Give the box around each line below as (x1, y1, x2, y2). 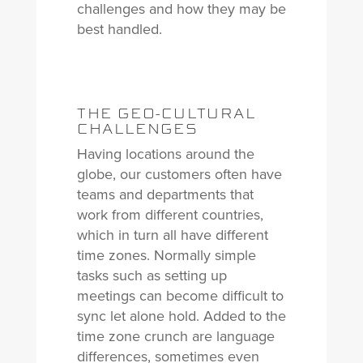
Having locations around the (76, 143, 254, 164)
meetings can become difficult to (76, 285, 284, 306)
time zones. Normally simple (76, 245, 256, 266)
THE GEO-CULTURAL (76, 103, 256, 122)
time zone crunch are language (76, 326, 275, 347)
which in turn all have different (76, 224, 268, 246)
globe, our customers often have (76, 164, 282, 185)
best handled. (76, 19, 162, 40)
